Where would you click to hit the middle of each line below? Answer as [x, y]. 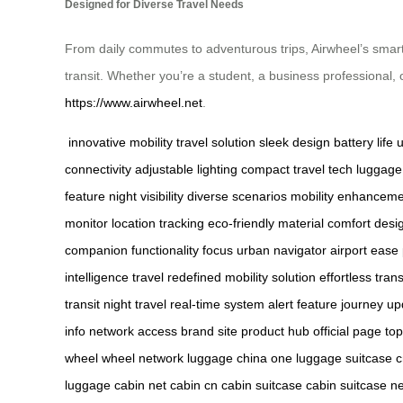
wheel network [143, 358]
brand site [209, 331]
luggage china [227, 358]
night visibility [146, 197]
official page [347, 331]
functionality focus [182, 251]
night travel [135, 304]
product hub [275, 331]
